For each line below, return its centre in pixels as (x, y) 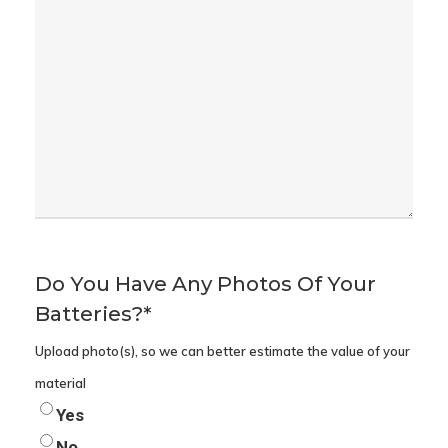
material (60, 383)
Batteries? (88, 313)
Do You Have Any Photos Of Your (205, 283)
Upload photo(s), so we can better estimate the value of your (222, 351)
